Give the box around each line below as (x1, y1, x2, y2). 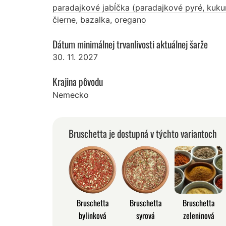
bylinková (79, 209, 106, 221)
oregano (115, 14, 146, 25)
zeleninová (183, 209, 214, 221)
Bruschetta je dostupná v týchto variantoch (69, 126, 217, 141)
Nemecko (52, 89, 89, 100)
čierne (52, 14, 76, 25)
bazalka (80, 14, 110, 25)
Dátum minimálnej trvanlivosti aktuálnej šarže (52, 36, 208, 51)
